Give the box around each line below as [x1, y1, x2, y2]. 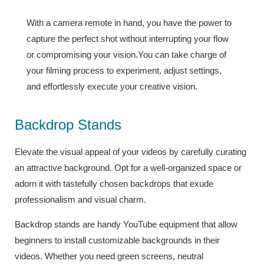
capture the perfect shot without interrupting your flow [27, 33, 229, 44]
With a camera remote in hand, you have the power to [27, 17, 232, 28]
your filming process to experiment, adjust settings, [27, 65, 222, 75]
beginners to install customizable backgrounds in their [15, 235, 220, 245]
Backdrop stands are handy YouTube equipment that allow [15, 219, 237, 229]
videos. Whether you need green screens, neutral [15, 250, 203, 261]
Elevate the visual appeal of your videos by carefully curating [15, 146, 246, 157]
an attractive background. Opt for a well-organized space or [15, 162, 242, 173]
